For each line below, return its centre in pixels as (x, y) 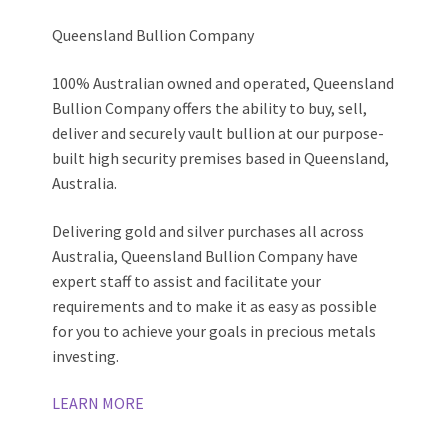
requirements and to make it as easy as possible (215, 305)
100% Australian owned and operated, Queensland (223, 82)
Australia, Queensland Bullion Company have (205, 255)
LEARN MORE (98, 403)
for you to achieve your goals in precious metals (214, 330)
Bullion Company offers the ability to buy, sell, (210, 107)
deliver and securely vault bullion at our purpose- (218, 132)
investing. (86, 355)
